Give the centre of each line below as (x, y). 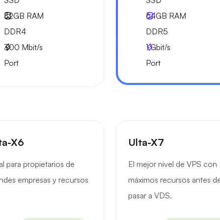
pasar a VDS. (150, 195)
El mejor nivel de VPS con (173, 164)
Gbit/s (159, 47)
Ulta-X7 (146, 142)
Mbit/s (31, 47)
